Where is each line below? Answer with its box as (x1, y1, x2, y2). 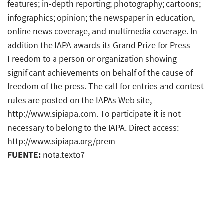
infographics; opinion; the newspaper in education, (7, 11, 195, 23)
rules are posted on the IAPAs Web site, (7, 94, 152, 106)
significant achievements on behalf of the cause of (7, 66, 192, 78)
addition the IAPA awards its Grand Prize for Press (7, 39, 190, 51)
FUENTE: (7, 148, 41, 161)
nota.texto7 (41, 148, 85, 161)
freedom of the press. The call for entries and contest (7, 80, 204, 92)
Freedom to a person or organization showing (7, 53, 177, 64)
